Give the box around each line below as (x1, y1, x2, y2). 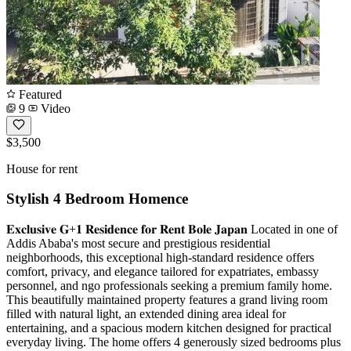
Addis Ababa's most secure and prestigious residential (6, 237, 270, 251)
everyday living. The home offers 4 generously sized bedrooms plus (6, 335, 341, 349)
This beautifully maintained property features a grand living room (6, 293, 327, 307)
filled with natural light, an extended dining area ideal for (6, 307, 286, 321)
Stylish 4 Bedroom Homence (6, 190, 188, 208)
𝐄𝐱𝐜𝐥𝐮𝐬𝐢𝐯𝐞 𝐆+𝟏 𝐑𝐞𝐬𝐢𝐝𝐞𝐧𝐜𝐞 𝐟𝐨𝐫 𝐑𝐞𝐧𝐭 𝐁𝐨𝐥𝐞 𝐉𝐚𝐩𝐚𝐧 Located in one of (6, 223, 338, 237)
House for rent (6, 161, 78, 175)
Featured (16, 87, 62, 101)
